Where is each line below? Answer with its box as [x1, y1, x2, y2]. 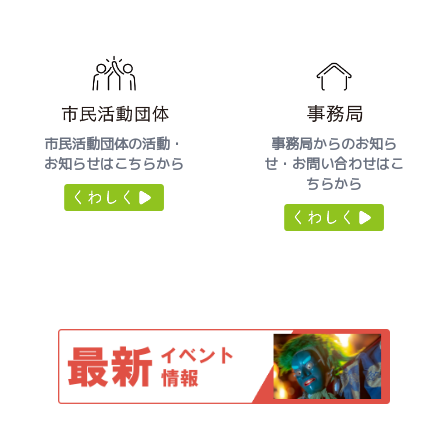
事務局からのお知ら [271, 134, 397, 154]
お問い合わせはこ [292, 154, 404, 174]
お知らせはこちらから [44, 154, 184, 174]
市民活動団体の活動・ [44, 134, 184, 154]
